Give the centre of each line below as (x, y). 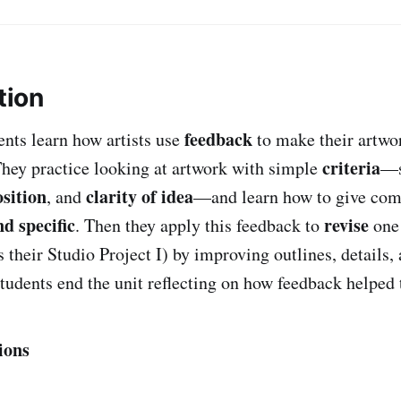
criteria (351, 167)
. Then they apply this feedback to (200, 225)
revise (346, 225)
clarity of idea (140, 196)
